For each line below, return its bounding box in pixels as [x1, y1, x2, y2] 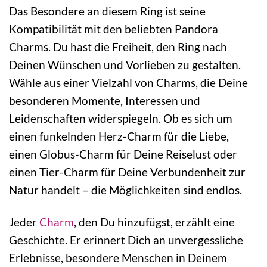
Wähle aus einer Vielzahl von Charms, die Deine [9, 75, 248, 89]
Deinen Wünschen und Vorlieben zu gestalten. [9, 57, 241, 72]
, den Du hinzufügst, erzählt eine [74, 215, 235, 229]
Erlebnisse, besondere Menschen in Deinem [9, 251, 227, 265]
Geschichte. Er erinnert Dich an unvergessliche [9, 233, 243, 247]
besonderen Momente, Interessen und [9, 93, 200, 107]
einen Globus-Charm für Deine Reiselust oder [9, 147, 237, 161]
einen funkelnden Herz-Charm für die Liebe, [9, 129, 229, 143]
